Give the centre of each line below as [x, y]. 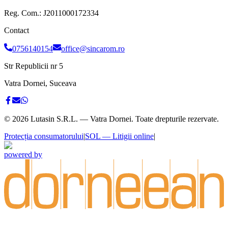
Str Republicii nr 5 [34, 66]
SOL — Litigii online [119, 136]
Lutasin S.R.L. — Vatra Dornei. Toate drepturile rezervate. [124, 119]
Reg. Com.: [24, 13]
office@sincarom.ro [93, 49]
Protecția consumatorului [44, 136]
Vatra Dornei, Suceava [40, 83]
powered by [23, 155]
